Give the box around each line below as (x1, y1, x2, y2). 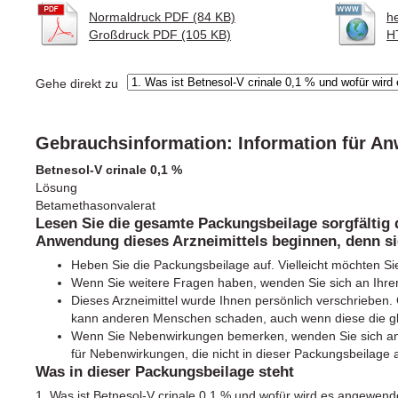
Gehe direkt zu (36, 76, 118, 91)
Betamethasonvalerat (36, 197, 155, 212)
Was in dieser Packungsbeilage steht (36, 362, 294, 380)
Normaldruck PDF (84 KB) (89, 9, 235, 24)
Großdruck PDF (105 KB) (89, 27, 231, 42)
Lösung (36, 179, 77, 195)
